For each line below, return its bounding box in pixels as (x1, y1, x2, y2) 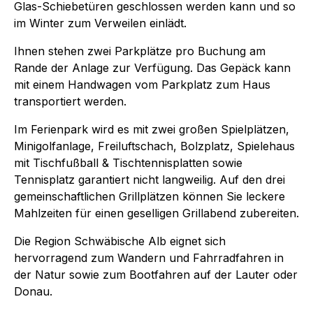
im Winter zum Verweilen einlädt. (14, 15, 187, 30)
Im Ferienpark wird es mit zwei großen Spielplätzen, (14, 122, 289, 136)
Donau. (14, 284, 52, 298)
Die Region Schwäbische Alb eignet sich (14, 233, 226, 248)
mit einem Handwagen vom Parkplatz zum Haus (14, 77, 270, 92)
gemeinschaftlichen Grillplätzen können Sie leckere (14, 189, 285, 203)
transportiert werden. (14, 94, 126, 108)
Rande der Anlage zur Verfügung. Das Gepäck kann (14, 60, 291, 75)
